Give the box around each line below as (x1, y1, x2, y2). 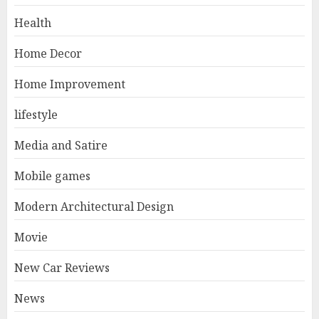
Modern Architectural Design (14, 199, 174, 215)
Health (14, 15, 51, 31)
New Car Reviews (14, 260, 110, 276)
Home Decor (14, 46, 82, 62)
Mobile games (14, 168, 90, 184)
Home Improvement (14, 76, 125, 93)
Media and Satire (14, 137, 108, 154)
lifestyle (14, 107, 58, 123)
